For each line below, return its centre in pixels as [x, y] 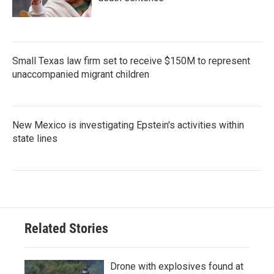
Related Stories [66, 229]
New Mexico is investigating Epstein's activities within [128, 125]
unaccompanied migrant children [81, 75]
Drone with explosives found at [177, 267]
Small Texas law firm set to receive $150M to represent [131, 61]
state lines [35, 139]
